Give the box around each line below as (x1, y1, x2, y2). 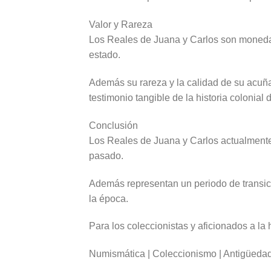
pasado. (89, 150, 123, 161)
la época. (89, 193, 128, 204)
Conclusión (89, 120, 138, 131)
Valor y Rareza (89, 19, 152, 30)
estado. (89, 50, 120, 60)
